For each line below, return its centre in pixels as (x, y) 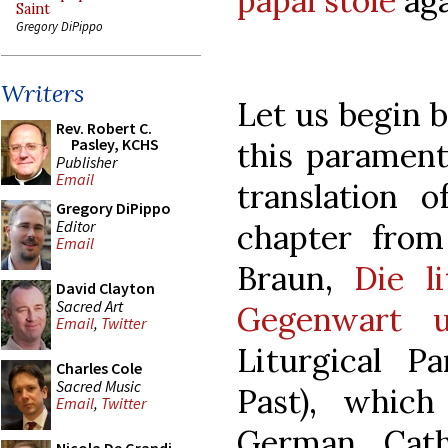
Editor (75, 225)
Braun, (296, 278)
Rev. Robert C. (104, 128)
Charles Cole (99, 368)
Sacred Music (98, 385)
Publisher (86, 161)
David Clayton (105, 288)
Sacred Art (89, 305)
